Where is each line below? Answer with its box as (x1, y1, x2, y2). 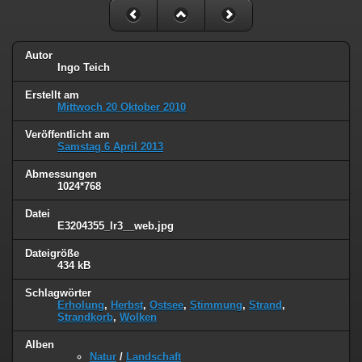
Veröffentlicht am (25, 128, 110, 141)
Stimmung (190, 298, 242, 311)
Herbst (111, 298, 143, 311)
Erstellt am (25, 89, 79, 102)
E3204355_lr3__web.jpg (57, 220, 174, 233)
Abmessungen (25, 168, 97, 181)
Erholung (57, 298, 104, 311)
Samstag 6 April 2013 (57, 141, 163, 154)
